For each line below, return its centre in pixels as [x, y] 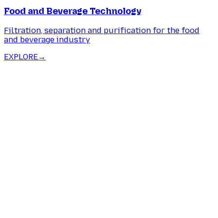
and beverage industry [47, 39]
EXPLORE [21, 56]
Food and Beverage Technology [73, 11]
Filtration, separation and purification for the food [102, 30]
